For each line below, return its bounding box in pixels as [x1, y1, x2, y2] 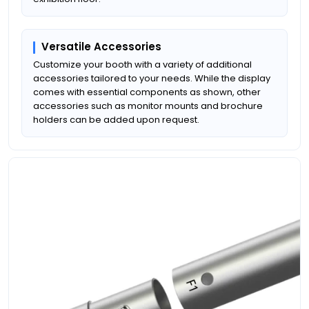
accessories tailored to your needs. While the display [33, 71, 270, 85]
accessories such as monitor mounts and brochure [33, 99, 263, 112]
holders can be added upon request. [33, 112, 199, 126]
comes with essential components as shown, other [33, 85, 261, 99]
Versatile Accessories [41, 39, 161, 54]
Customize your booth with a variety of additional [33, 57, 252, 71]
